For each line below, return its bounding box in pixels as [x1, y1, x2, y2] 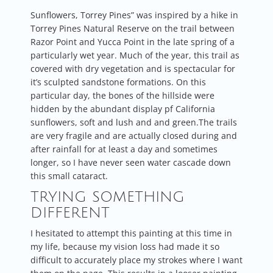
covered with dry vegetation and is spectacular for [30, 62, 235, 74]
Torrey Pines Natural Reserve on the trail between [30, 22, 235, 34]
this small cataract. [30, 169, 108, 182]
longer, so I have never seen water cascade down [30, 156, 231, 168]
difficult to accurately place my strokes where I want [30, 253, 243, 266]
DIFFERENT [30, 204, 110, 221]
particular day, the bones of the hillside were [30, 89, 214, 101]
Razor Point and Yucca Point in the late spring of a [30, 35, 235, 48]
